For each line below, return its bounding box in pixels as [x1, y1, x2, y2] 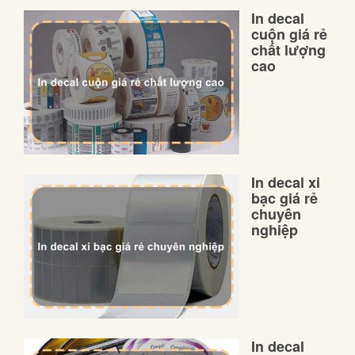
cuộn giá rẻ [251, 24, 327, 45]
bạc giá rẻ [251, 188, 318, 209]
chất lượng [251, 40, 326, 61]
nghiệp [251, 219, 298, 241]
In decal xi [251, 172, 320, 193]
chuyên [251, 204, 301, 225]
